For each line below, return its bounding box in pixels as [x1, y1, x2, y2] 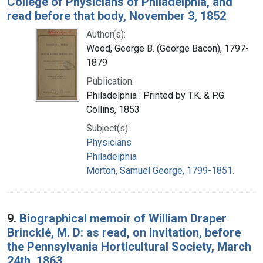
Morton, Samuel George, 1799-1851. [86, 164, 234, 176]
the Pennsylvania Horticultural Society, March [7, 239, 251, 254]
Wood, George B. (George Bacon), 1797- [86, 42, 249, 54]
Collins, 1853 [86, 103, 140, 115]
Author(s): [86, 28, 126, 40]
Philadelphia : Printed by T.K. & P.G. [86, 89, 226, 101]
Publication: [86, 75, 134, 87]
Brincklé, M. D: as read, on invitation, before [7, 225, 241, 240]
